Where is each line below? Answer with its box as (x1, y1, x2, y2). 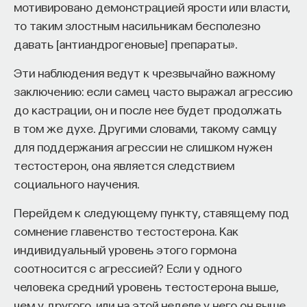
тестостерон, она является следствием (14, 157, 234, 172)
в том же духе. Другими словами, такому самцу (14, 120, 277, 135)
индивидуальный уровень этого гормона (14, 241, 236, 256)
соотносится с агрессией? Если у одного (14, 260, 242, 275)
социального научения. (14, 175, 139, 191)
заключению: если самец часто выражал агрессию (14, 83, 293, 98)
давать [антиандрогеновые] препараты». (14, 36, 237, 51)
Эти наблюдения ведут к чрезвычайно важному (14, 64, 275, 79)
